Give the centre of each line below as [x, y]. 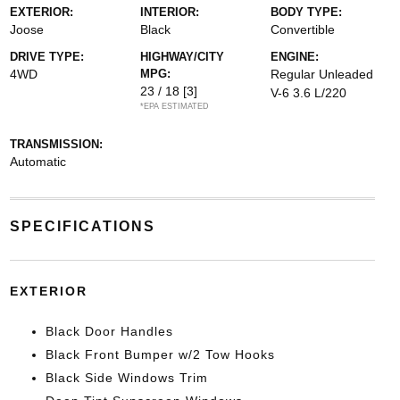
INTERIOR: [169, 12]
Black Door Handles [109, 331]
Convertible [303, 29]
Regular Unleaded [322, 74]
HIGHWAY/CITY [182, 56]
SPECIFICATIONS [82, 226]
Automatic [37, 161]
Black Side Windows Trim [126, 377]
